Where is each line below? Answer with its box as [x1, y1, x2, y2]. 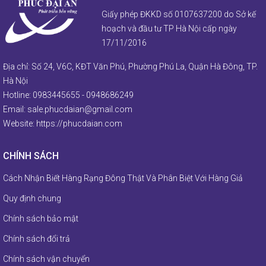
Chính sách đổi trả [3, 234, 70, 244]
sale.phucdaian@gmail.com [27, 104, 132, 115]
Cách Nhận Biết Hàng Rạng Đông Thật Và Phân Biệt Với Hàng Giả [3, 173, 243, 183]
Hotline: [3, 90, 33, 100]
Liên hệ [13, 4, 43, 15]
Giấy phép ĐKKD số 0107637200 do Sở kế [102, 9, 256, 20]
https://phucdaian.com [36, 119, 122, 129]
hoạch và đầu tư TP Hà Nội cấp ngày [102, 24, 237, 34]
